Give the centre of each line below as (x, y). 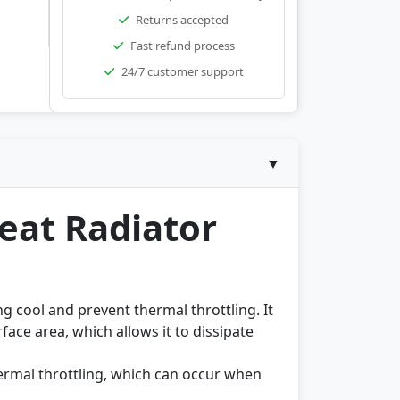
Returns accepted (182, 20)
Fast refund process (182, 46)
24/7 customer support (182, 71)
